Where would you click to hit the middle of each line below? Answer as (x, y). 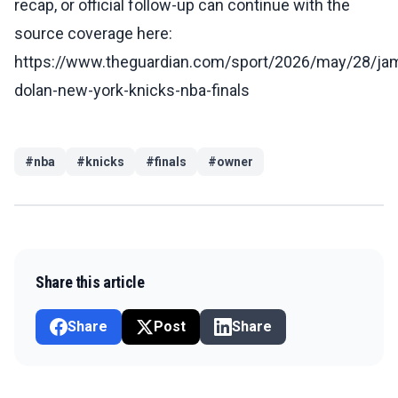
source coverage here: (93, 34)
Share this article (90, 283)
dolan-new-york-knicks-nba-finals (132, 91)
